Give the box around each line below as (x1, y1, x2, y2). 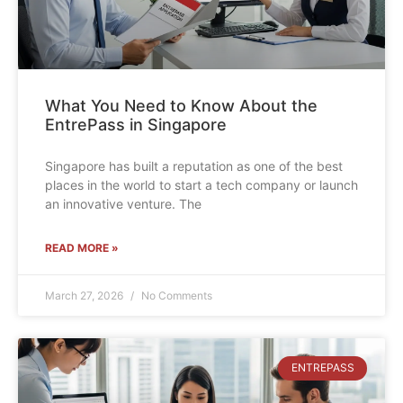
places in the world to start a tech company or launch (45, 177, 358, 193)
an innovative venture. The (45, 196, 201, 212)
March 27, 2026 (45, 289, 126, 303)
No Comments (139, 289, 212, 303)
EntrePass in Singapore (45, 115, 227, 135)
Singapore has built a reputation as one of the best (45, 158, 343, 175)
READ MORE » (45, 241, 119, 255)
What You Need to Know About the (45, 96, 318, 116)
